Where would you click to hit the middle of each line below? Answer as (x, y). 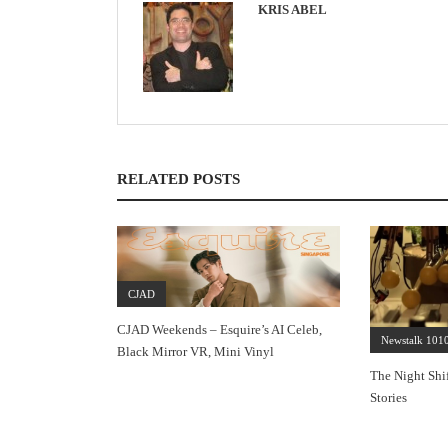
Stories (389, 398)
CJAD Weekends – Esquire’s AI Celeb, (219, 330)
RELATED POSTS (178, 178)
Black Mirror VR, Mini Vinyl (195, 352)
